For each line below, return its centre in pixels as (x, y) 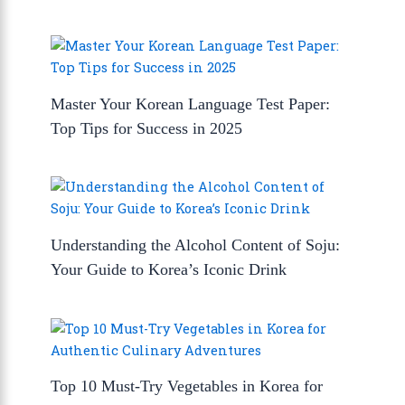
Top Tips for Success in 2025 (147, 128)
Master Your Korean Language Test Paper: (191, 104)
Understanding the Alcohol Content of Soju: (196, 245)
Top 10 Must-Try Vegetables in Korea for (187, 386)
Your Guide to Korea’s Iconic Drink (169, 269)
